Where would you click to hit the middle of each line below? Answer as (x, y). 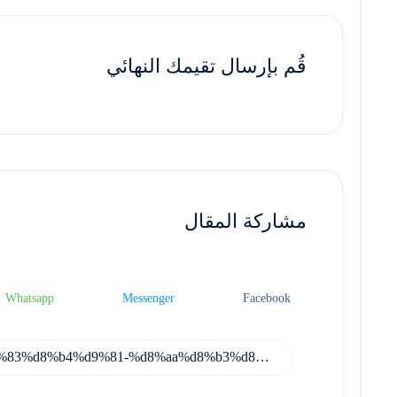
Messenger (148, 298)
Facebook (267, 298)
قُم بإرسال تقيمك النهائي (206, 66)
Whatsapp (29, 298)
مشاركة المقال (245, 221)
